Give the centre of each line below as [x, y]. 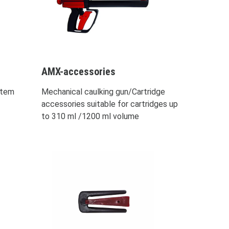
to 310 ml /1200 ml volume [90, 116]
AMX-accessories [78, 71]
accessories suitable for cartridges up [109, 104]
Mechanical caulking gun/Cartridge [103, 91]
